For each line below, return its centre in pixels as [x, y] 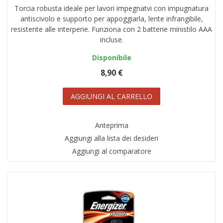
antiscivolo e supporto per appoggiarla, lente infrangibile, [111, 19]
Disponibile [111, 58]
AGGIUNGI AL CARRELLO [111, 97]
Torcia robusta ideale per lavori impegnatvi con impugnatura [111, 8]
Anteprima [111, 125]
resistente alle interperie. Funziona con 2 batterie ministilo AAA [111, 29]
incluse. [111, 40]
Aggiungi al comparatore [111, 151]
